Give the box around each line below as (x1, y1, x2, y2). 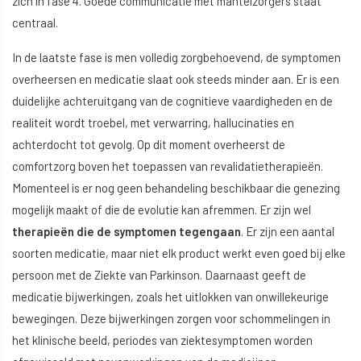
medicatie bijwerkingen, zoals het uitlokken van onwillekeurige (12, 289, 329, 305)
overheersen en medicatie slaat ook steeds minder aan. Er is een (12, 72, 339, 87)
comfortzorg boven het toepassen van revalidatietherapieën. (12, 159, 323, 174)
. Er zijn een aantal (241, 224, 334, 239)
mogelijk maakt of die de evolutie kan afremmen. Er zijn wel (12, 202, 311, 218)
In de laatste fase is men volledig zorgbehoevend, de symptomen (12, 50, 341, 65)
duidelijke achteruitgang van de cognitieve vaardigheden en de (12, 93, 333, 109)
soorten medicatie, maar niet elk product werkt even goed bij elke (12, 246, 346, 261)
